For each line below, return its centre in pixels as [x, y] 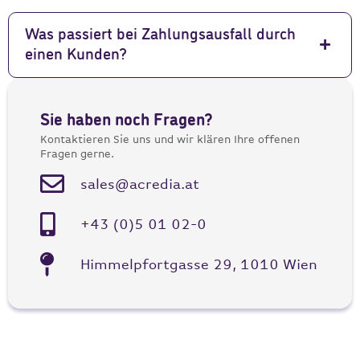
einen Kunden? [76, 55]
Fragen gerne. [77, 153]
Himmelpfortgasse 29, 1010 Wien [198, 264]
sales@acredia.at [139, 184]
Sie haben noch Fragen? [127, 121]
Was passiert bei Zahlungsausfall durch [160, 35]
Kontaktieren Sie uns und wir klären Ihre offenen [170, 139]
